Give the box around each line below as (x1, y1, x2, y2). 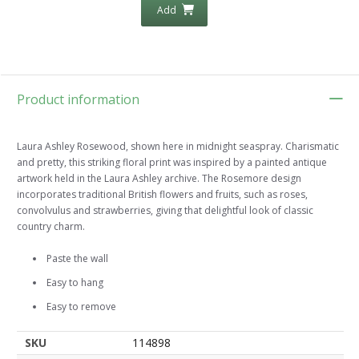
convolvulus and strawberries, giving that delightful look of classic (17, 204, 313, 218)
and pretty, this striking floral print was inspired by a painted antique (17, 155, 327, 170)
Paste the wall (46, 252, 108, 266)
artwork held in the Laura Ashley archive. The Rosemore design (17, 171, 301, 186)
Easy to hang (46, 276, 103, 290)
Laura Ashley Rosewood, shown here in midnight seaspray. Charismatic (17, 139, 339, 154)
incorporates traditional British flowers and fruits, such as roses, (17, 188, 308, 202)
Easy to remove (46, 300, 116, 314)
